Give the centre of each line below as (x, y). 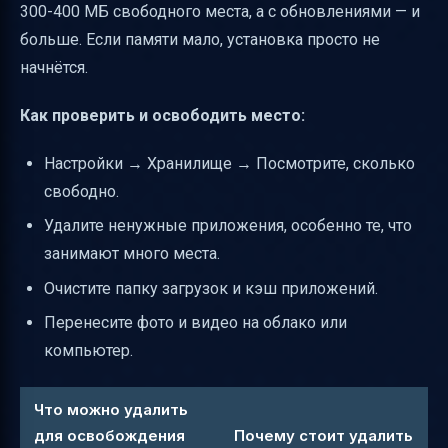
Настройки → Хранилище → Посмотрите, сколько (229, 163)
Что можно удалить (111, 410)
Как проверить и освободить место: (162, 115)
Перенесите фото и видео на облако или (195, 322)
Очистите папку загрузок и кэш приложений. (211, 288)
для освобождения (109, 436)
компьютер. (88, 350)
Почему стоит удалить (323, 436)
